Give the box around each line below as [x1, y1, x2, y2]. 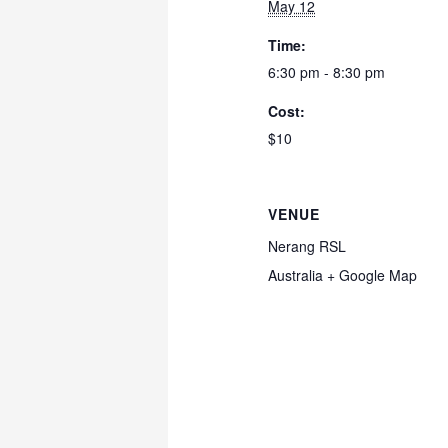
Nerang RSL [268, 236, 347, 257]
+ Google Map [327, 265, 418, 286]
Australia [268, 265, 324, 286]
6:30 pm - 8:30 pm [268, 62, 386, 83]
